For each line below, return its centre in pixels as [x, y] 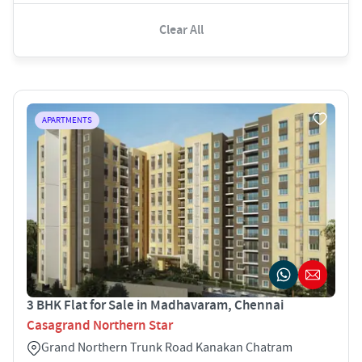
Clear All [181, 30]
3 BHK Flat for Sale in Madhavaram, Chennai [155, 305]
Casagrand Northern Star [100, 325]
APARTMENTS [67, 120]
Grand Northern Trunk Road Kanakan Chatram [167, 347]
